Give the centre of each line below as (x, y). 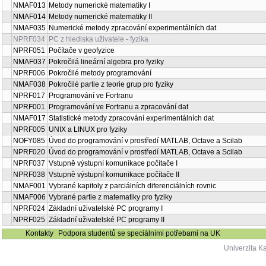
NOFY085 (29, 141)
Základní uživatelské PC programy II (107, 220)
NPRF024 (29, 208)
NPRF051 (29, 50)
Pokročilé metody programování (100, 73)
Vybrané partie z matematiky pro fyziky (110, 197)
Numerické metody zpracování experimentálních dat (132, 28)
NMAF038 (29, 84)
